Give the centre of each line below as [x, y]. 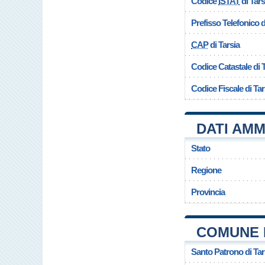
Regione [206, 170]
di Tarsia [224, 45]
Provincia [208, 192]
